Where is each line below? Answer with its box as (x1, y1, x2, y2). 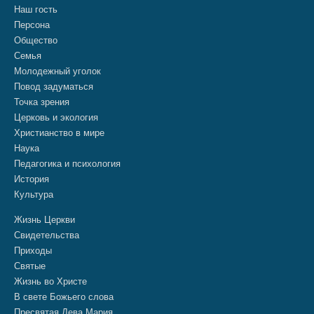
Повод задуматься (14, 81, 93, 92)
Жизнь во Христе (14, 275, 87, 287)
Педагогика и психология (14, 158, 121, 169)
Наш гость (14, 4, 57, 15)
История (14, 173, 49, 184)
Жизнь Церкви (14, 214, 75, 225)
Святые (14, 260, 46, 271)
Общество (14, 34, 57, 46)
